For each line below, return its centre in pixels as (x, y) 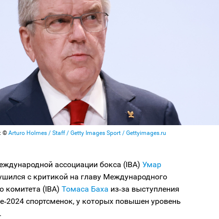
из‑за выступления (144, 189)
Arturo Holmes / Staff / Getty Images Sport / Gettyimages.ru (87, 133)
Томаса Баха (84, 189)
